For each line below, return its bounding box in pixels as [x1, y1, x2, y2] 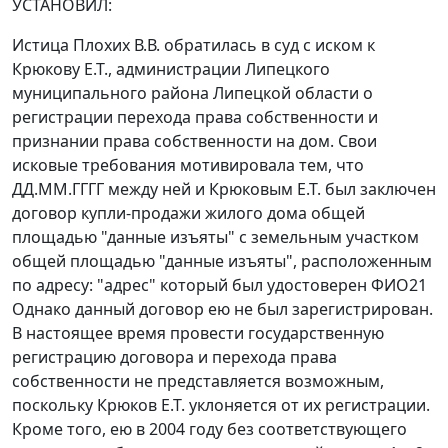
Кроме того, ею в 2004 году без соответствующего [12, 418, 407, 441]
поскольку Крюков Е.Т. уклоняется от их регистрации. [12, 394, 430, 417]
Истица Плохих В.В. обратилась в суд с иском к [12, 34, 375, 57]
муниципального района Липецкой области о [12, 82, 373, 105]
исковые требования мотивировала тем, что [12, 154, 364, 177]
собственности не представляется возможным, [12, 370, 384, 393]
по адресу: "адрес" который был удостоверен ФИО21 [12, 274, 427, 297]
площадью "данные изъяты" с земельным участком [12, 226, 419, 249]
